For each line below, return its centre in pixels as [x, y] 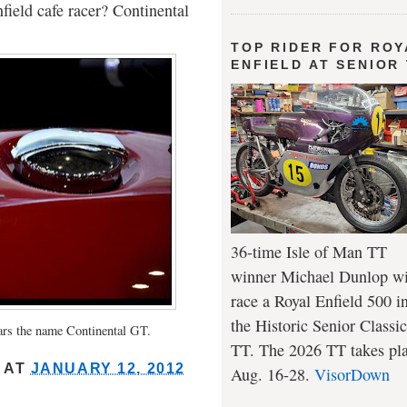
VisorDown [352, 374]
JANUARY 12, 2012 [108, 369]
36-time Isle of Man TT [309, 251]
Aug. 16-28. [273, 374]
